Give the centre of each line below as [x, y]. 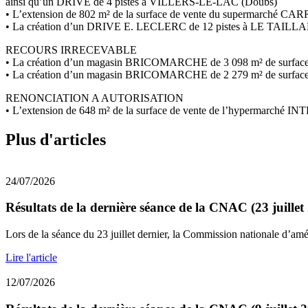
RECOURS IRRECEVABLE [71, 49]
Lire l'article [31, 257]
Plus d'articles [56, 139]
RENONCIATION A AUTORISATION [95, 98]
